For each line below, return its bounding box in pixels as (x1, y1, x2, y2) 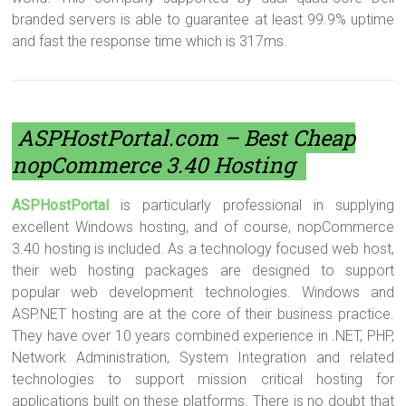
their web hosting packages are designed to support (12, 262, 394, 280)
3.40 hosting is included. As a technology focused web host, (12, 240, 394, 258)
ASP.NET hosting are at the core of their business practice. (12, 305, 394, 324)
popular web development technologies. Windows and (12, 284, 394, 302)
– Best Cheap (218, 123, 356, 153)
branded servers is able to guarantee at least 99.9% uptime (12, 11, 394, 29)
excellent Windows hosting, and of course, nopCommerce (12, 218, 394, 237)
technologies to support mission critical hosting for (12, 371, 394, 389)
